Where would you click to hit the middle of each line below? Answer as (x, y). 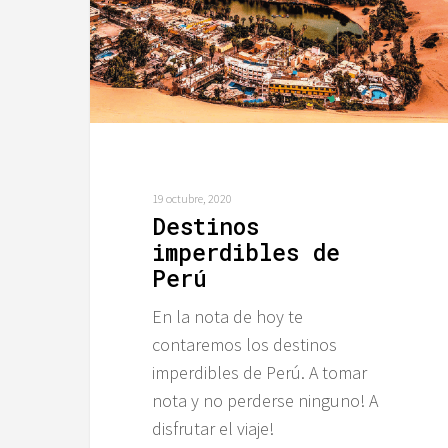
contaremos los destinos (244, 345)
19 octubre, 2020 (191, 199)
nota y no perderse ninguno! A (264, 401)
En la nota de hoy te (227, 317)
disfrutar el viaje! (212, 429)
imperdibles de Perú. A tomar (259, 373)
